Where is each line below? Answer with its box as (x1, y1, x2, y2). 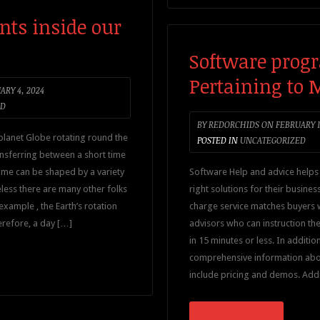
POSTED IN (197, 134, 238, 146)
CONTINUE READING (198, 308, 275, 319)
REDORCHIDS (206, 119, 259, 130)
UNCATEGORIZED (240, 134, 306, 146)
